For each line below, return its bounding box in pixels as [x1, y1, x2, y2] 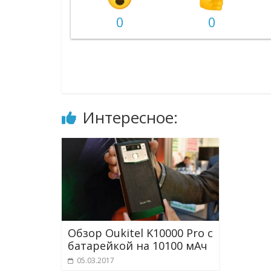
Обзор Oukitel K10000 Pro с [68, 225, 213, 240]
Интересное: [82, 106, 178, 129]
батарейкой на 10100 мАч [68, 238, 207, 253]
